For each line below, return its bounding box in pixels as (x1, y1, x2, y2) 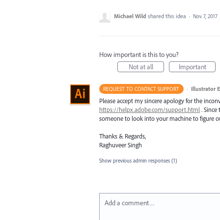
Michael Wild (114, 12, 146, 20)
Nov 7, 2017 (193, 13, 218, 20)
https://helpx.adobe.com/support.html (99, 106, 200, 113)
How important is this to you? (99, 50, 179, 59)
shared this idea (148, 12, 188, 20)
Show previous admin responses (99, 157, 171, 165)
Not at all (128, 62, 153, 71)
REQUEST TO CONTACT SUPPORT (103, 85, 180, 92)
